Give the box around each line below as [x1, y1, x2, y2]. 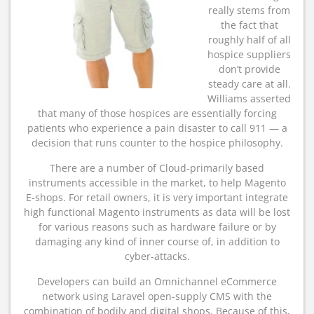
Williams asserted [207, 92, 291, 105]
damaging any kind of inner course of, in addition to [34, 235, 280, 248]
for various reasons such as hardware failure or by [38, 220, 276, 233]
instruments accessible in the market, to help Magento [28, 176, 286, 189]
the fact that [220, 18, 278, 32]
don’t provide [218, 62, 280, 76]
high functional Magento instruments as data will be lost [24, 205, 290, 219]
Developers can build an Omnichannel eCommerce [37, 275, 277, 288]
